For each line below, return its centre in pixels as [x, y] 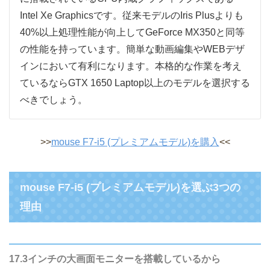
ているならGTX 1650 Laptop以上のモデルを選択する [135, 83]
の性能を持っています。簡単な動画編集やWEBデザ [132, 49]
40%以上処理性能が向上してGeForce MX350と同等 [132, 33]
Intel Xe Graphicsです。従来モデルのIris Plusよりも [132, 16]
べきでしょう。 [54, 100]
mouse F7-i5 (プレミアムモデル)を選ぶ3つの [130, 188]
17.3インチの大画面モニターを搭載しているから [115, 259]
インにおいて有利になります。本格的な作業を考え [131, 66]
